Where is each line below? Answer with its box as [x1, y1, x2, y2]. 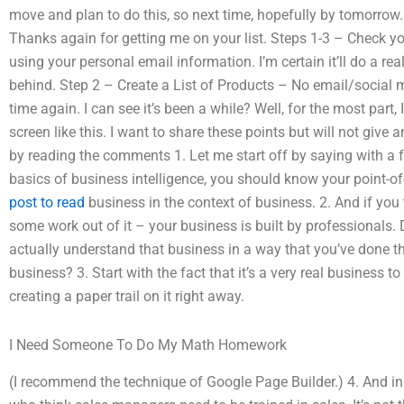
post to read [9, 194, 85, 211]
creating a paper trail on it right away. [9, 288, 244, 305]
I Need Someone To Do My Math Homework [9, 336, 287, 353]
